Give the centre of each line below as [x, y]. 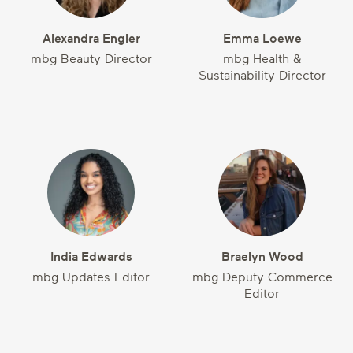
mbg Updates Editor [91, 277]
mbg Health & [262, 59]
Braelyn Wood [262, 257]
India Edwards [91, 257]
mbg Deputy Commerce [262, 277]
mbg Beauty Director [91, 59]
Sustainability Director [262, 76]
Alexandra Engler [91, 39]
